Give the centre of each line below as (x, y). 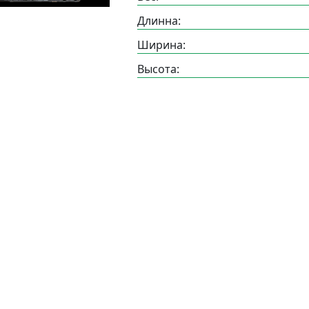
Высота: (158, 69)
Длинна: (159, 21)
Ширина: (161, 45)
